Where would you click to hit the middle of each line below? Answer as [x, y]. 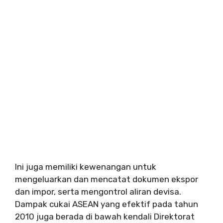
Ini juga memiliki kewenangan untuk [86, 167]
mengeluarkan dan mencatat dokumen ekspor [107, 179]
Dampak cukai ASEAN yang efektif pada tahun [107, 204]
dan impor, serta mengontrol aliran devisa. [98, 191]
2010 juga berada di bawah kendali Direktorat [105, 216]
